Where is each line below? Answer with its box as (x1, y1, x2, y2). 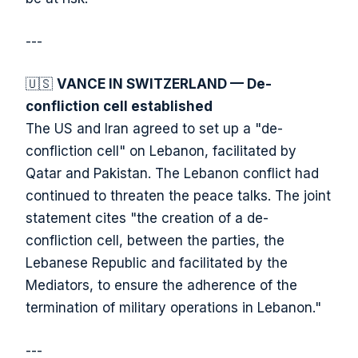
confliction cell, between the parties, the (26, 233, 284, 249)
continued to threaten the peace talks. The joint (26, 188, 331, 205)
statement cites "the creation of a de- (26, 210, 268, 227)
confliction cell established (26, 98, 213, 115)
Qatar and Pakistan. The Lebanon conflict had (26, 165, 319, 182)
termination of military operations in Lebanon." (26, 300, 321, 316)
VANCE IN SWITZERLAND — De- (57, 76, 272, 93)
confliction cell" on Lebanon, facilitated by (26, 143, 296, 160)
